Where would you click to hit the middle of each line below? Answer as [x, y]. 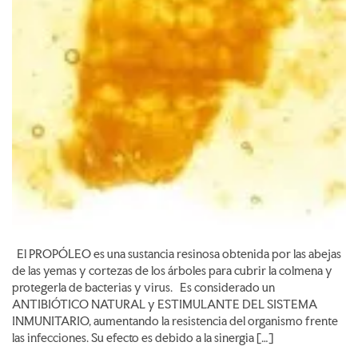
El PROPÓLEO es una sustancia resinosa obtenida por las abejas [177, 254]
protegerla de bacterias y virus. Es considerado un [143, 287]
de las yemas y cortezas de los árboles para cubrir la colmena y [172, 270]
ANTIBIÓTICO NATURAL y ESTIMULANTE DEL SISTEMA [165, 304]
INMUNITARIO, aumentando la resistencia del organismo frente [175, 321]
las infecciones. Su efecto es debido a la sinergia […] [143, 338]
